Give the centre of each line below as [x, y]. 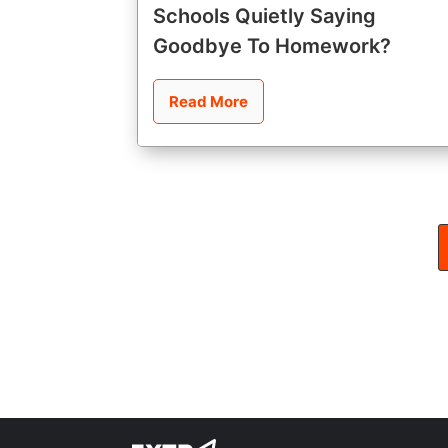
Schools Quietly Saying [264, 15]
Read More [208, 101]
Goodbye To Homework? [272, 45]
